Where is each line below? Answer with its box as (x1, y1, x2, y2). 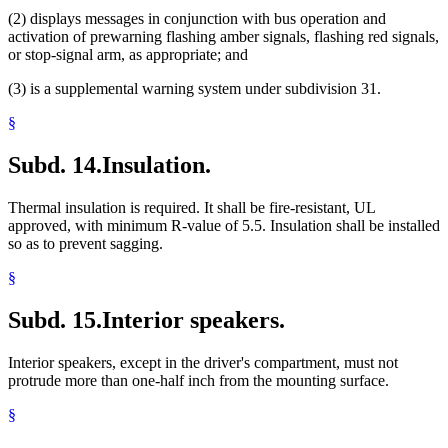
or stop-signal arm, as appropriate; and (8, 46, 248, 64)
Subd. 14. (8, 151, 102, 178)
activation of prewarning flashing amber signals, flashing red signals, (8, 28, 439, 46)
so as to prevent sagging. (8, 234, 163, 252)
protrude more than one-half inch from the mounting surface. (8, 371, 389, 389)
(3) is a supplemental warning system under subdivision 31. (8, 80, 381, 98)
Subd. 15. (8, 306, 102, 333)
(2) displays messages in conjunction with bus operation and (8, 10, 386, 28)
